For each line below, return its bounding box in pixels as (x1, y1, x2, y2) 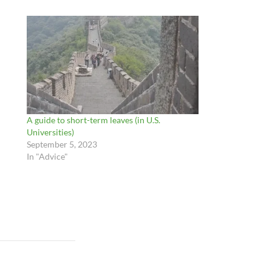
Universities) (26, 126, 74, 137)
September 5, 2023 (26, 138, 97, 149)
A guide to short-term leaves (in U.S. (26, 114, 160, 125)
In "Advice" (26, 151, 68, 161)
